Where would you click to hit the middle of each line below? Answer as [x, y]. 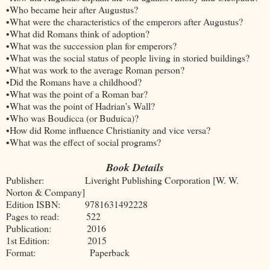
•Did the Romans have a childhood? [74, 81]
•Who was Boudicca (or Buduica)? [74, 118]
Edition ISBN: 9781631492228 [77, 204]
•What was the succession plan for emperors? [93, 45]
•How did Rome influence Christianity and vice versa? [110, 130]
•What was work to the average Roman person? [97, 69]
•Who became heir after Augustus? [74, 9]
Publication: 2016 [56, 228]
